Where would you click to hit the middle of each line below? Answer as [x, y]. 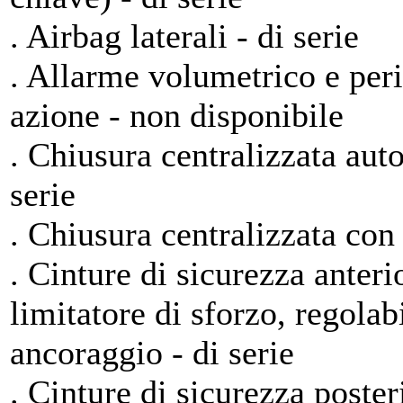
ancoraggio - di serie [152, 353]
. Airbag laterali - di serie [184, 36]
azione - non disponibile [177, 115]
